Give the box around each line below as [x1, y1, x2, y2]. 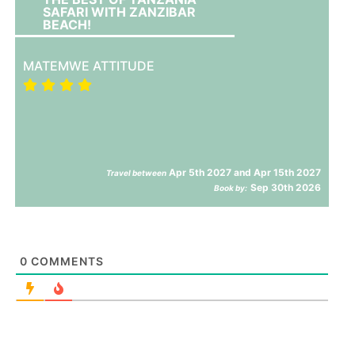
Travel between [106, 167, 167, 177]
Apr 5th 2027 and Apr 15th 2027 [166, 166, 322, 178]
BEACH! [43, 16, 92, 32]
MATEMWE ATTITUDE [23, 57, 155, 74]
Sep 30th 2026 [250, 181, 322, 193]
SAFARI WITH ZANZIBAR [43, 3, 197, 20]
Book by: [214, 182, 248, 193]
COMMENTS [28, 254, 105, 268]
